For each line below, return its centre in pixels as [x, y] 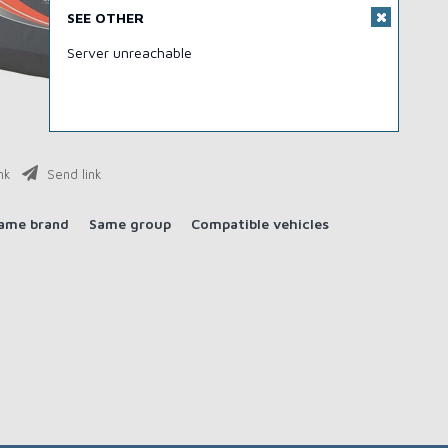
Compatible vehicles [260, 223]
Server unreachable [129, 52]
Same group [130, 223]
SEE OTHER [105, 17]
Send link [72, 174]
